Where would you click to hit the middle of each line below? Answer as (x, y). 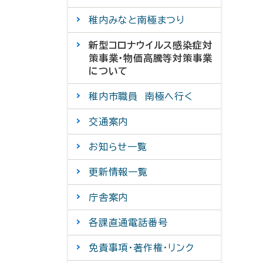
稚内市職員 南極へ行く (141, 96)
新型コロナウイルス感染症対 (151, 45)
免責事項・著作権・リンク (141, 248)
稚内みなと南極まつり (137, 20)
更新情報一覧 (118, 172)
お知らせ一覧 (118, 147)
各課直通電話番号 (128, 222)
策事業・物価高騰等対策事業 (151, 58)
